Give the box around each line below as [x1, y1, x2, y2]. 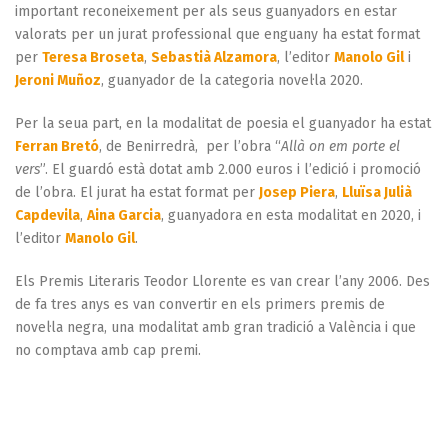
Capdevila [15, 206, 80, 224]
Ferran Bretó [15, 137, 99, 155]
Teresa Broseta [42, 48, 144, 66]
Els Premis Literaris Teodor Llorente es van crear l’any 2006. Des [15, 272, 430, 290]
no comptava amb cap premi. [15, 341, 201, 359]
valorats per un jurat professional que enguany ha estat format [15, 25, 420, 43]
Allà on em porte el [281, 137, 400, 155]
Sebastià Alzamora [151, 48, 277, 66]
